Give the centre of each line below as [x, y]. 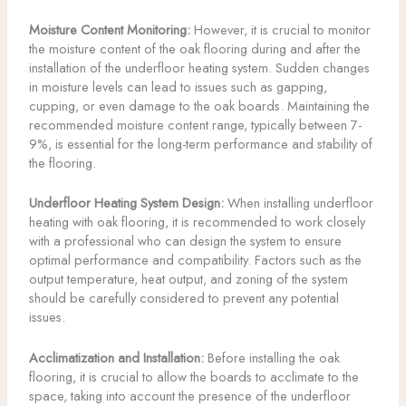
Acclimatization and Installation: [116, 357]
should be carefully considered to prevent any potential [184, 298]
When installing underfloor [298, 203]
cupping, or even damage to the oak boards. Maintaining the [199, 106]
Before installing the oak [271, 357]
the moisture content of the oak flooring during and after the [194, 49]
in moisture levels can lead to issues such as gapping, [178, 87]
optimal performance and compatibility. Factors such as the [195, 260]
